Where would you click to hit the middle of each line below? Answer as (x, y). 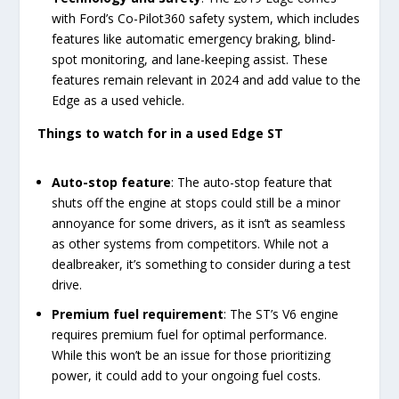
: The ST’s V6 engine (281, 314)
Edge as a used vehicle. (118, 101)
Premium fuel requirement (138, 314)
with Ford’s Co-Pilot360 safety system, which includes (206, 19)
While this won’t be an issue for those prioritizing (191, 355)
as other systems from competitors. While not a (191, 244)
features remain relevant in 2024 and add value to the (207, 80)
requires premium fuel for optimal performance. (190, 335)
